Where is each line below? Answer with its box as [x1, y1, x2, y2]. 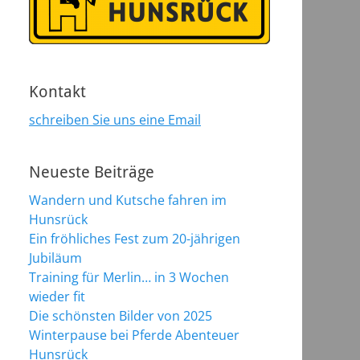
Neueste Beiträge [29, 162, 154, 182]
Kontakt [29, 82, 86, 101]
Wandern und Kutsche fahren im [29, 191, 227, 209]
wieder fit [29, 288, 85, 305]
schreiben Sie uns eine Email [29, 111, 201, 129]
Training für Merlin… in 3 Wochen [29, 268, 229, 286]
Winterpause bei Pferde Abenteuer [29, 326, 239, 344]
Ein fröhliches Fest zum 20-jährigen [29, 230, 240, 247]
